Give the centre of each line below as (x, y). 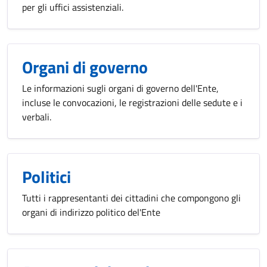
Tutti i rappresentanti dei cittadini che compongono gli (131, 198)
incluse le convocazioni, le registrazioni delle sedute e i (132, 103)
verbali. (37, 117)
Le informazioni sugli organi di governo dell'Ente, (120, 88)
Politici (46, 177)
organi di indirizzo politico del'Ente (91, 212)
